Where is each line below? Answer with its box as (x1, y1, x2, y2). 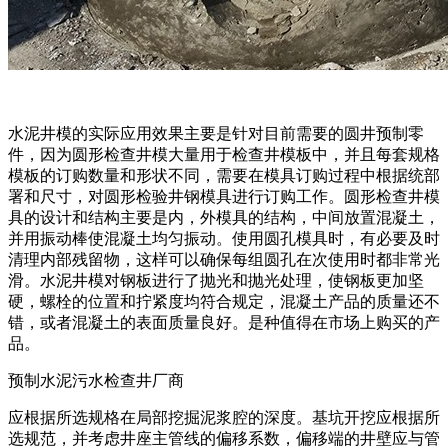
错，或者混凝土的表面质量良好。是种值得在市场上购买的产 (8, 313, 440, 331)
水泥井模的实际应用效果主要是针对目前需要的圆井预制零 (8, 124, 424, 142)
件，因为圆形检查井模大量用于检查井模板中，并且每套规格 (8, 145, 440, 163)
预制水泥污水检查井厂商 (8, 371, 184, 389)
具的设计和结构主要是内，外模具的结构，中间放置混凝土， (8, 208, 440, 226)
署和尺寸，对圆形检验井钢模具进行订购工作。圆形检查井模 (8, 187, 440, 205)
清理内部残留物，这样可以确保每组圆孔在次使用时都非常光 (8, 250, 440, 268)
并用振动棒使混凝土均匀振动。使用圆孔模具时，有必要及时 (8, 229, 440, 247)
